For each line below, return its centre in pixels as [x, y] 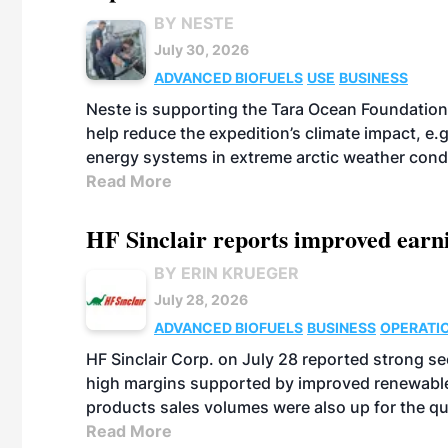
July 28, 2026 [201, 299]
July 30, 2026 [201, 49]
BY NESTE [194, 23]
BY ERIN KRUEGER [226, 273]
